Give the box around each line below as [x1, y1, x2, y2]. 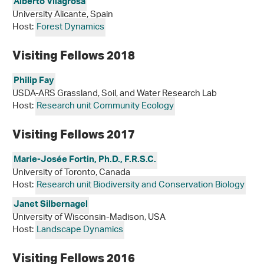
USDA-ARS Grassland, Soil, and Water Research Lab [12, 85, 217, 103]
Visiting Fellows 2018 [12, 47, 137, 62]
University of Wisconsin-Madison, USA [12, 209, 166, 227]
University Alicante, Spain [12, 6, 113, 24]
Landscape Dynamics [37, 221, 123, 239]
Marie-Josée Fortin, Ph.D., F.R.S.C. [14, 152, 156, 169]
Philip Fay [14, 73, 54, 90]
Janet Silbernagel [14, 197, 88, 214]
